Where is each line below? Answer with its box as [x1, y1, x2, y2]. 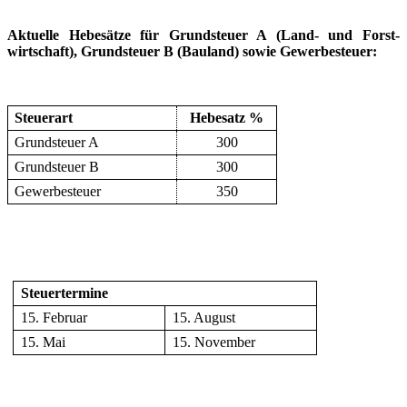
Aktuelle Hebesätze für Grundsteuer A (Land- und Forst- [7, 26, 400, 43]
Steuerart [15, 109, 74, 125]
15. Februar [20, 309, 87, 325]
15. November [172, 333, 255, 350]
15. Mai [20, 333, 65, 350]
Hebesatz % [190, 109, 263, 125]
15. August [172, 309, 235, 325]
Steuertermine [20, 284, 108, 301]
